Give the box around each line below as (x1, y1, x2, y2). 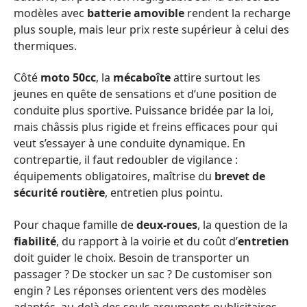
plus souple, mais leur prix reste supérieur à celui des (14, 21, 289, 37)
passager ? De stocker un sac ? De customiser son (14, 266, 272, 282)
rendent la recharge (184, 5, 291, 21)
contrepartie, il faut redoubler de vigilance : (14, 152, 238, 167)
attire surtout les (171, 70, 260, 85)
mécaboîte (113, 70, 171, 85)
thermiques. (14, 38, 77, 53)
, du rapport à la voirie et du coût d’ (56, 233, 238, 249)
